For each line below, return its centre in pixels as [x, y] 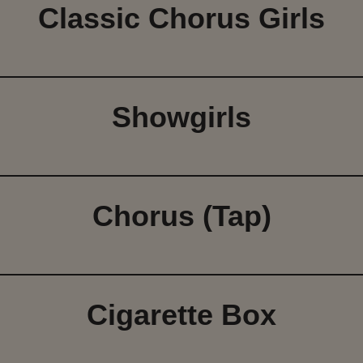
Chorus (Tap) [181, 216]
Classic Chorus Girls [181, 19]
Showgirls [181, 117]
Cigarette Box [181, 315]
